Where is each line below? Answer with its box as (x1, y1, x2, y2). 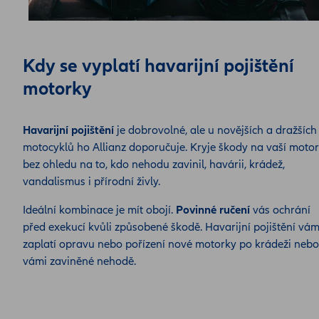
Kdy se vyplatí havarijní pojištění (23, 53, 294, 78)
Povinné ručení (176, 202, 250, 217)
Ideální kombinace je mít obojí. (23, 202, 176, 217)
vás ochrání (250, 202, 310, 217)
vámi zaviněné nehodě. (23, 253, 136, 268)
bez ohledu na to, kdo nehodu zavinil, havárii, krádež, (23, 157, 285, 172)
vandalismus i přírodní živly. (23, 174, 160, 189)
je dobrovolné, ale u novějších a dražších (114, 122, 317, 137)
